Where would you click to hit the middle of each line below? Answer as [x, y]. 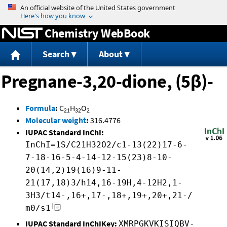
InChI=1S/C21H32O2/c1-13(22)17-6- [106, 145]
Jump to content [113, 7]
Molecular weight [56, 120]
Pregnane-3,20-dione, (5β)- [107, 82]
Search [56, 54]
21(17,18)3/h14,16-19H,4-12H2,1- [104, 183]
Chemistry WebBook [97, 33]
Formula [40, 108]
